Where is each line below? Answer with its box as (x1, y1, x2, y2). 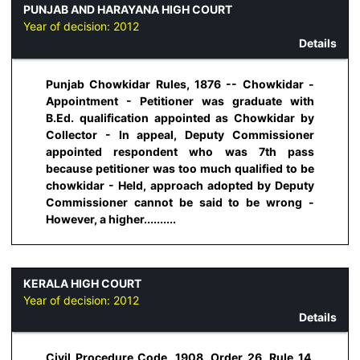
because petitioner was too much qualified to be (46, 161, 314, 175)
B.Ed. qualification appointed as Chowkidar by (46, 110, 314, 125)
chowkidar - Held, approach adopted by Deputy (46, 178, 314, 192)
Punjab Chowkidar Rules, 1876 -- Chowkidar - (46, 76, 314, 91)
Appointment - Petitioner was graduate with (46, 93, 314, 108)
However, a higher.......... (46, 211, 176, 226)
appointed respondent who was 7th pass (46, 144, 314, 158)
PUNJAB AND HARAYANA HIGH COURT (23, 2, 232, 17)
